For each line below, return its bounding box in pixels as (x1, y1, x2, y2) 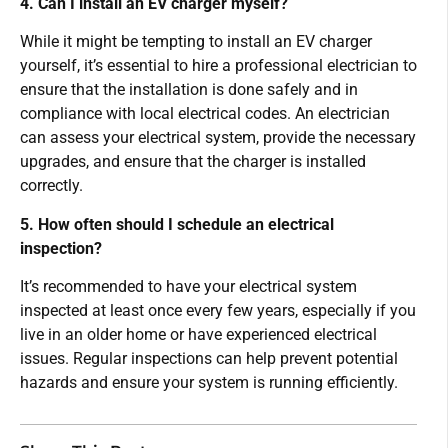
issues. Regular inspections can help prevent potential (20, 348, 398, 368)
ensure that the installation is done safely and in (20, 80, 358, 100)
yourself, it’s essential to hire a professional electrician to (20, 56, 417, 76)
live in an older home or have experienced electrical (20, 324, 377, 344)
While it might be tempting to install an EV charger (20, 32, 372, 52)
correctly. (20, 176, 83, 196)
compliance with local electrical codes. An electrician (20, 104, 390, 124)
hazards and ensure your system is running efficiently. (20, 372, 398, 392)
